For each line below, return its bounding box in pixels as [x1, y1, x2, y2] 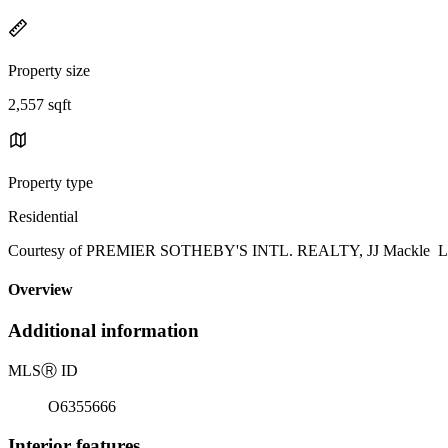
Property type [8, 173, 93, 191]
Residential [8, 207, 78, 225]
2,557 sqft [8, 95, 71, 113]
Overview [8, 281, 73, 299]
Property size [8, 61, 90, 79]
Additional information [8, 320, 199, 342]
